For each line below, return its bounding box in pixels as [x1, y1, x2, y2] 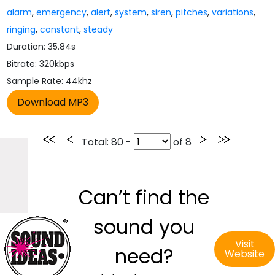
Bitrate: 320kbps [7, 58, 75, 70]
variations [212, 6, 254, 18]
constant [40, 23, 80, 36]
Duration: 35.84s [7, 41, 76, 53]
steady [83, 23, 114, 36]
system [115, 6, 147, 18]
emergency [36, 6, 87, 18]
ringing [7, 23, 36, 36]
